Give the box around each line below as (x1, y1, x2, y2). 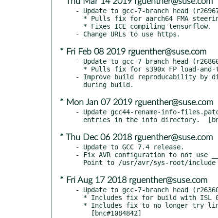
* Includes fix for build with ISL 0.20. (75, 193, 83, 201)
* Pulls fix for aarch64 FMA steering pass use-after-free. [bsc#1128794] (75, 14, 83, 22)
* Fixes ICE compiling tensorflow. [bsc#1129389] (75, 22, 83, 30)
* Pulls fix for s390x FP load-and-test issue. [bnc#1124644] (75, 65, 83, 73)
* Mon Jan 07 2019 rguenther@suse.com (60, 98, 213, 107)
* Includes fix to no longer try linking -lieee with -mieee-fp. (75, 201, 83, 209)
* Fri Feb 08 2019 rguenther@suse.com (60, 47, 206, 56)
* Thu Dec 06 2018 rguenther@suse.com (60, 133, 213, 142)
